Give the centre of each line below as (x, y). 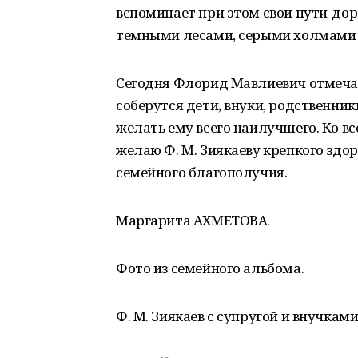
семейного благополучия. (202, 172)
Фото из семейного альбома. (210, 268)
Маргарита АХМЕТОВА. (193, 220)
